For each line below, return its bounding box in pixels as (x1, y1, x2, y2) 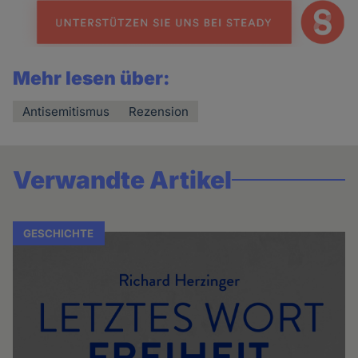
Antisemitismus (22, 104, 110, 120)
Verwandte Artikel (13, 165, 233, 195)
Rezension (129, 104, 189, 120)
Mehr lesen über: (13, 67, 171, 90)
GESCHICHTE (23, 226, 94, 240)
